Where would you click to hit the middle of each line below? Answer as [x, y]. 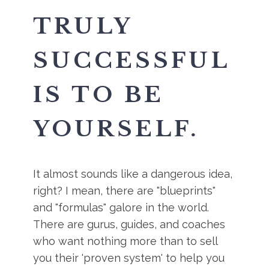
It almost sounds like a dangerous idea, [133, 174]
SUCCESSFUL [131, 60]
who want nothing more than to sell [125, 241]
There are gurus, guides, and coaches [129, 224]
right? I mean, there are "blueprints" [125, 191]
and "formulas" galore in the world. [121, 207]
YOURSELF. [116, 129]
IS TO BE [99, 95]
